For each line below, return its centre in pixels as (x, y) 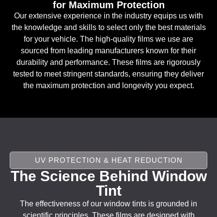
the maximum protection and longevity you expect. (108, 85)
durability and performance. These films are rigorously (108, 62)
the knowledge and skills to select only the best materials (108, 27)
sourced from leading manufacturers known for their (108, 50)
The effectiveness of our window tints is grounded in (108, 204)
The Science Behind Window (108, 176)
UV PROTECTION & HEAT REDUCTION (108, 160)
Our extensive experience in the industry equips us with (108, 15)
